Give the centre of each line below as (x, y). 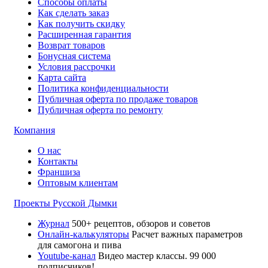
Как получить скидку (81, 23)
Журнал (54, 223)
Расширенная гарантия (84, 34)
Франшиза (59, 172)
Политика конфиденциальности (103, 88)
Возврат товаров (71, 45)
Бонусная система (74, 56)
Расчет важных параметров (187, 234)
